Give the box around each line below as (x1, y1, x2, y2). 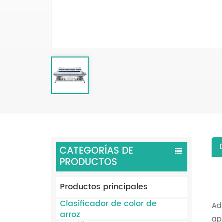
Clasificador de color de (60, 197, 157, 210)
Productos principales (60, 180, 148, 194)
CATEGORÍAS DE (59, 143, 133, 159)
